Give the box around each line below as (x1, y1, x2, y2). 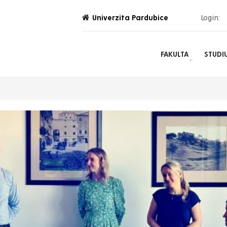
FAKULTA (160, 50, 188, 58)
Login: (201, 13, 220, 22)
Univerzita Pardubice (92, 13, 168, 22)
